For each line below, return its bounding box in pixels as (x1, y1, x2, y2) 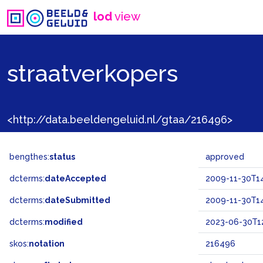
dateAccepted (45, 174, 106, 183)
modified (45, 217, 83, 227)
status (49, 152, 75, 161)
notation (29, 239, 65, 248)
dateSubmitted (45, 195, 110, 205)
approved (205, 152, 244, 161)
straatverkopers (7, 59, 178, 87)
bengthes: (9, 152, 49, 161)
